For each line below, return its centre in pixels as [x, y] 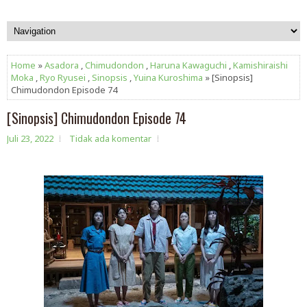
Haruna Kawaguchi [188, 65]
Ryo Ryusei [63, 77]
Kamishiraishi [260, 65]
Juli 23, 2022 [30, 138]
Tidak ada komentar [110, 138]
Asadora [62, 65]
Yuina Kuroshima [168, 77]
